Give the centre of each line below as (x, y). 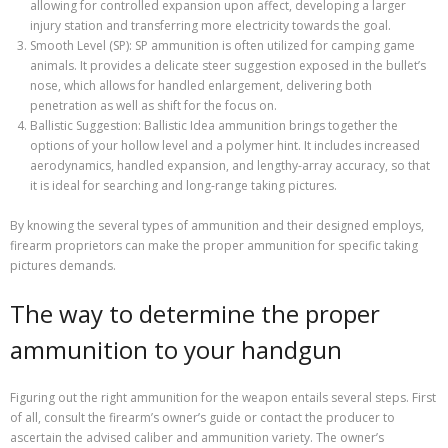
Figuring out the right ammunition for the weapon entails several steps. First (223, 397)
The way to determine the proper (195, 314)
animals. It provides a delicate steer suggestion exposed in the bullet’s (228, 66)
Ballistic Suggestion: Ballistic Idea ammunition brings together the (214, 126)
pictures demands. (63, 266)
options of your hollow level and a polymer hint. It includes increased (225, 146)
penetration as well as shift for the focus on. (153, 106)
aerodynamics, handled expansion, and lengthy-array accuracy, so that (230, 166)
